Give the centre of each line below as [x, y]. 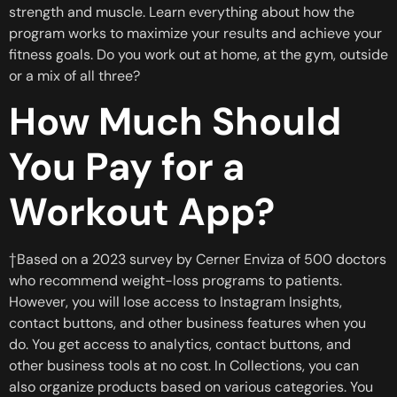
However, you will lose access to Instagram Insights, [175, 301]
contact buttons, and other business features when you [187, 323]
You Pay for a [127, 166]
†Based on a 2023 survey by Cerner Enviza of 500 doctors [198, 259]
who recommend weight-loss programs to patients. [175, 280]
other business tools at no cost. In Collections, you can [184, 365]
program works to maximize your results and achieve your [195, 33]
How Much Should [175, 121]
